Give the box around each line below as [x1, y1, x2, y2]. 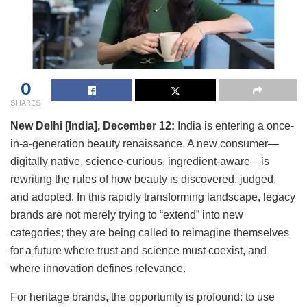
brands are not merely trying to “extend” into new [10, 208, 243, 221]
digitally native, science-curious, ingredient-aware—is [10, 155, 269, 167]
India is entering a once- [177, 119, 294, 132]
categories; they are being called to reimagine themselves [10, 226, 289, 238]
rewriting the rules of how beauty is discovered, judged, [10, 173, 276, 185]
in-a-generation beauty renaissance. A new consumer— [10, 137, 279, 149]
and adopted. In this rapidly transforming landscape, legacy [10, 191, 295, 203]
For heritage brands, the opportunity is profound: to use [10, 291, 275, 303]
